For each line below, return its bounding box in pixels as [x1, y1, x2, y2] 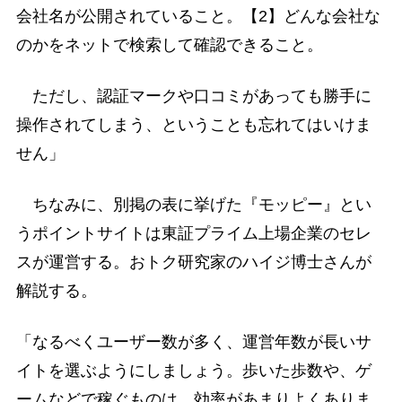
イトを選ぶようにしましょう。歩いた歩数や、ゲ [15, 362, 371, 380]
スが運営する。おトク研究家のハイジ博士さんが [15, 253, 371, 272]
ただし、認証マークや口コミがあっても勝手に [15, 87, 371, 106]
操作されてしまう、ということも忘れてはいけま [15, 116, 371, 135]
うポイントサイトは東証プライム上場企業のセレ [15, 224, 371, 243]
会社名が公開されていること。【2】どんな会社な [15, 6, 380, 25]
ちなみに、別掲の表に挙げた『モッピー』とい [15, 196, 371, 214]
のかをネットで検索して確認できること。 [15, 35, 323, 54]
